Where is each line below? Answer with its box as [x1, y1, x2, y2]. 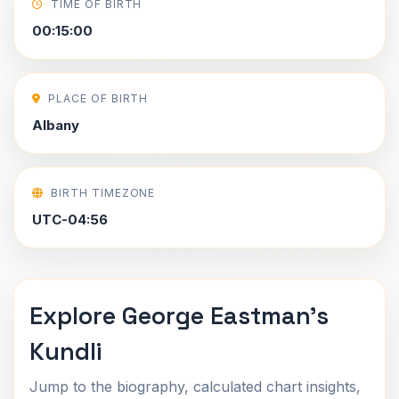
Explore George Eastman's [29, 300, 329, 331]
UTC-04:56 [32, 211, 108, 228]
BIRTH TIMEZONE [50, 186, 156, 199]
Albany [32, 117, 79, 134]
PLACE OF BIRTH [47, 92, 149, 105]
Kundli [29, 336, 102, 367]
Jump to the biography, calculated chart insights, [29, 378, 361, 395]
